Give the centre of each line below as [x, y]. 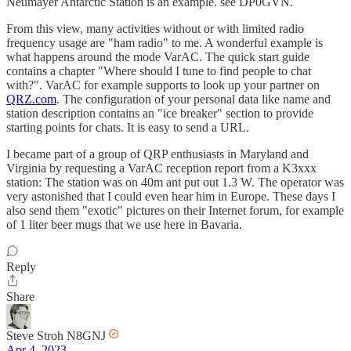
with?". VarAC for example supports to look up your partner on [163, 85]
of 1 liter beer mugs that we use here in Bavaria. [124, 225]
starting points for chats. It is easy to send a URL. [128, 128]
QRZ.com [31, 100]
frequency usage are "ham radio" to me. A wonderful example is [165, 43]
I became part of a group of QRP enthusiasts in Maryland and [157, 154]
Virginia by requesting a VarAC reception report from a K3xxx [161, 168]
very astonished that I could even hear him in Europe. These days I [171, 197]
